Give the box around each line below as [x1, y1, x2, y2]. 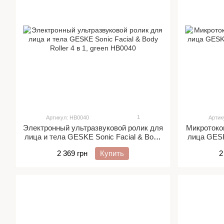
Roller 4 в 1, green [63, 141, 123, 150]
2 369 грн [57, 149, 87, 157]
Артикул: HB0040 [46, 114, 89, 120]
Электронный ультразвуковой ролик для [23, 123, 163, 132]
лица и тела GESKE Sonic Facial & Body [24, 132, 161, 141]
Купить [100, 149, 124, 157]
